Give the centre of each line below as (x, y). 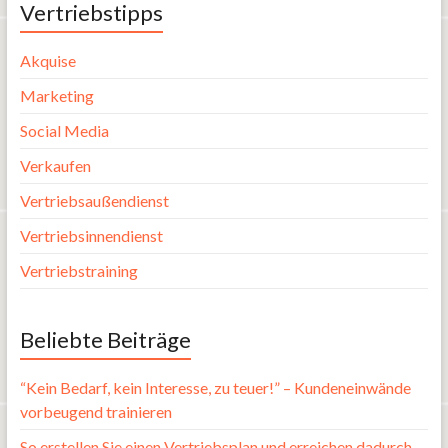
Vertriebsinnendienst (91, 235)
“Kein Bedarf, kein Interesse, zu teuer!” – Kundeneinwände (215, 387)
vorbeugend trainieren (95, 411)
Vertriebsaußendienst (94, 200)
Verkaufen (55, 165)
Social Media (64, 130)
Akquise (47, 60)
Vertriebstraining (78, 270)
